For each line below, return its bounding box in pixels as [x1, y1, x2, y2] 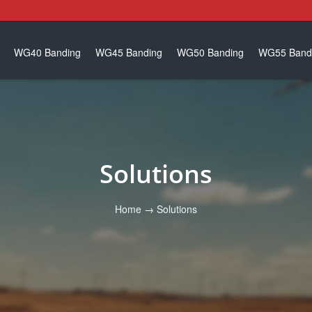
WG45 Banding [95, 45, 162, 59]
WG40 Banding [14, 45, 81, 59]
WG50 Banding [177, 45, 244, 59]
